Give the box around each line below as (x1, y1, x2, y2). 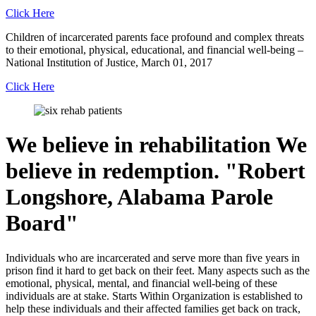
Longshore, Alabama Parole (6, 184, 273, 210)
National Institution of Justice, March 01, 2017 (6, 56, 212, 68)
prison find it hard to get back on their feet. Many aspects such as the (6, 264, 310, 276)
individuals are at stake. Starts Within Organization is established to (6, 289, 303, 302)
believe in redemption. (6, 158, 225, 184)
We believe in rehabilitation (6, 132, 276, 158)
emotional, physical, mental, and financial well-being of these (6, 276, 277, 289)
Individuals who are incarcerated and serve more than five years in (6, 251, 300, 264)
